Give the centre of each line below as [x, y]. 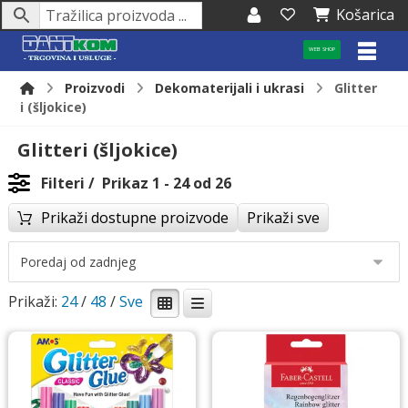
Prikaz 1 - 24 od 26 [164, 183]
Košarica [365, 15]
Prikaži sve [283, 218]
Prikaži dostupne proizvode [134, 218]
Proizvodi [95, 88]
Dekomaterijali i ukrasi [230, 88]
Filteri [62, 183]
